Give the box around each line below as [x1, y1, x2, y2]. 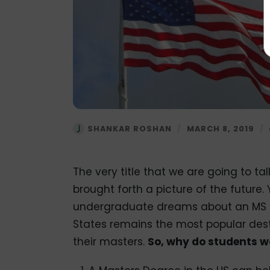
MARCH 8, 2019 [186, 124, 254, 134]
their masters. [72, 234, 148, 249]
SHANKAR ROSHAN [87, 124, 172, 134]
